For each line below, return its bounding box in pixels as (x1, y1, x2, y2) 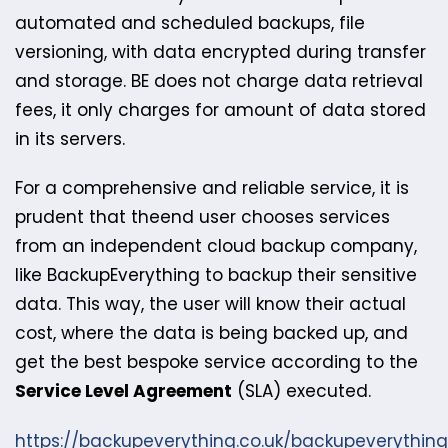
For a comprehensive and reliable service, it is (15, 176, 409, 201)
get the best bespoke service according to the (15, 350, 418, 375)
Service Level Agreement (15, 379, 232, 404)
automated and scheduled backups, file (15, 10, 365, 35)
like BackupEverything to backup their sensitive (15, 263, 417, 288)
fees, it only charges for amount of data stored (15, 97, 426, 122)
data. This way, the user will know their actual (15, 292, 406, 317)
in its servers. (15, 126, 125, 151)
